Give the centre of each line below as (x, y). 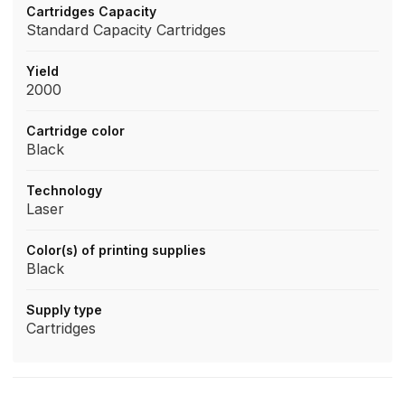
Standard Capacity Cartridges (126, 30)
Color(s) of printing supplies (116, 250)
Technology (64, 190)
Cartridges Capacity (91, 11)
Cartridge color (75, 131)
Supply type (64, 310)
